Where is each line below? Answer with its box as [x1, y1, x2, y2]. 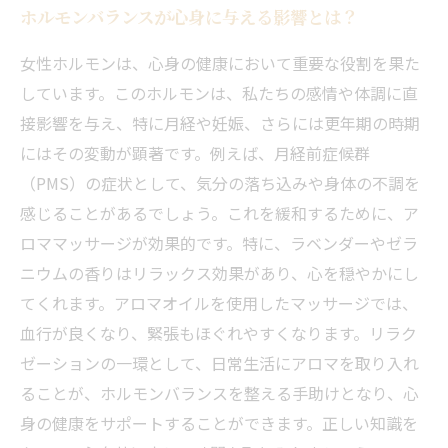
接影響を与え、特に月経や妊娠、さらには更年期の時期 [20, 111, 420, 135]
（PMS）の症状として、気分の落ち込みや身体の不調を [20, 171, 420, 195]
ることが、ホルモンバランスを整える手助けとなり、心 [20, 381, 419, 405]
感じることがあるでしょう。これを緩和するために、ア [20, 201, 419, 225]
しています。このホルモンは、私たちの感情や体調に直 [20, 81, 418, 105]
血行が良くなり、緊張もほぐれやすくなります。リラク [20, 321, 417, 345]
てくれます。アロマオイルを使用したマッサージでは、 [20, 291, 418, 315]
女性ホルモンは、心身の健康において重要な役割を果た [20, 51, 420, 75]
